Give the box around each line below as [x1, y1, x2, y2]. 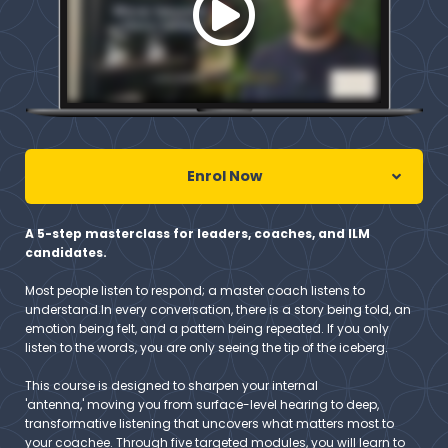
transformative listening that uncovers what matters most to [25, 415, 394, 433]
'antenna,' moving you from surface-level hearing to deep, [25, 396, 379, 414]
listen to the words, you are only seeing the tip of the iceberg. [25, 339, 388, 357]
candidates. [25, 244, 107, 262]
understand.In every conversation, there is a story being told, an [25, 301, 411, 319]
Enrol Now [186, 166, 262, 187]
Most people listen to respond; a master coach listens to [25, 282, 365, 300]
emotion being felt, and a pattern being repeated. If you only [25, 320, 389, 338]
